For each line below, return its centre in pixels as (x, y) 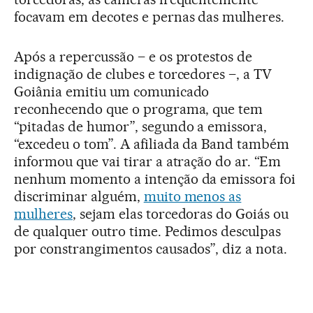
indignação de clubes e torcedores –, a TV (143, 74)
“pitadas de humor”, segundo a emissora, (141, 126)
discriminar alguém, (79, 196)
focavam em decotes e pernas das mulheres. (150, 16)
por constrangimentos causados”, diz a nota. (151, 248)
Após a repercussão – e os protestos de (133, 56)
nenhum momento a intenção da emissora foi (155, 179)
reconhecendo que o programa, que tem (139, 109)
